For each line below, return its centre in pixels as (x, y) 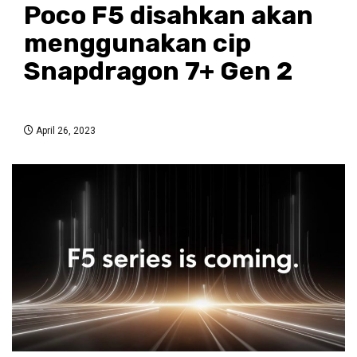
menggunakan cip (137, 43)
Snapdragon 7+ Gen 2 (158, 71)
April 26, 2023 (65, 130)
